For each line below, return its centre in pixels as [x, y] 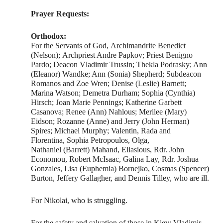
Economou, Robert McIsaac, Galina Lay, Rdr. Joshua [115, 159]
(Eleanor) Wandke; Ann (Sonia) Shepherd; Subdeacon [116, 74]
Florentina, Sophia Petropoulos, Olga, [90, 140]
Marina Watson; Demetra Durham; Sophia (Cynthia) [113, 93]
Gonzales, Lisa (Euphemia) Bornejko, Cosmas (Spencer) [120, 169]
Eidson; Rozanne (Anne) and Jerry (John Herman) [110, 121]
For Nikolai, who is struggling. [79, 201]
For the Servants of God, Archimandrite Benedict [109, 46]
